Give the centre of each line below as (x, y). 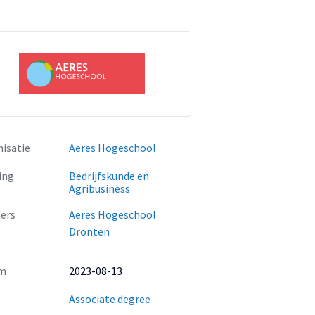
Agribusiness (99, 188)
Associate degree (110, 299)
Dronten (89, 231)
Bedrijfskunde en (109, 176)
